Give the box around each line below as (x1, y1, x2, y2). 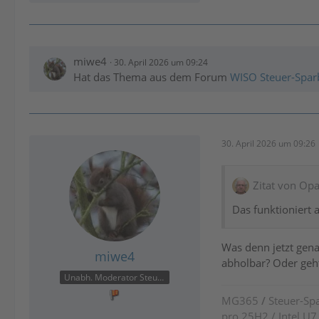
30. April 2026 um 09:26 (221, 137, 315, 150)
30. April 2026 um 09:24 (114, 56, 208, 68)
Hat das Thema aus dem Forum (73, 70, 230, 84)
